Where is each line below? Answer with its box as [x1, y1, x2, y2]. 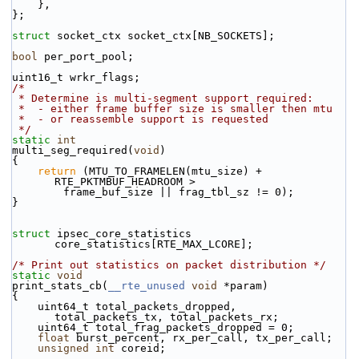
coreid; [115, 342, 166, 354]
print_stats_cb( [12, 280, 108, 292]
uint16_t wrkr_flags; [12, 71, 140, 83]
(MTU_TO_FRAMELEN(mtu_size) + [76, 165, 262, 177]
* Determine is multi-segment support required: [18, 92, 313, 104]
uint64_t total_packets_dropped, [12, 301, 38, 313]
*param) [217, 280, 268, 292]
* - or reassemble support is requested [18, 113, 268, 125]
